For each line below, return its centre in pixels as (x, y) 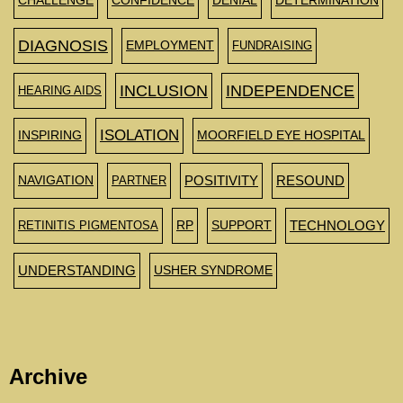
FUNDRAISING (272, 45)
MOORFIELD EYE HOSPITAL (281, 135)
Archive (48, 376)
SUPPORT (242, 225)
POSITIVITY (221, 180)
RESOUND (310, 180)
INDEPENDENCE (290, 90)
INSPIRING (50, 135)
